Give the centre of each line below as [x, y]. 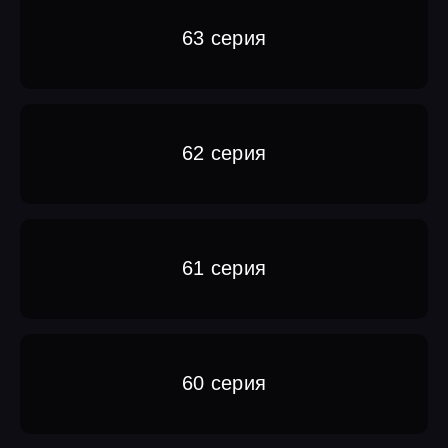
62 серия [224, 153]
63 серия [224, 38]
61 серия [224, 268]
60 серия [224, 383]
